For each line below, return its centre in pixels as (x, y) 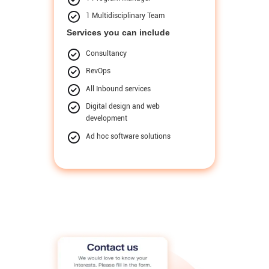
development (107, 119)
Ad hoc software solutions (128, 136)
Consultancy (107, 53)
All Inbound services (119, 89)
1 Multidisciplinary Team (125, 15)
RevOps (98, 71)
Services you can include (119, 32)
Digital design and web (123, 107)
